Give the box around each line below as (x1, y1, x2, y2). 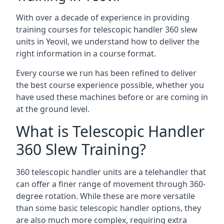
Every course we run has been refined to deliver (16, 67, 196, 78)
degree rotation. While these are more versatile (16, 190, 195, 201)
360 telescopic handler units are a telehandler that (16, 166, 206, 177)
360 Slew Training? (16, 139, 146, 159)
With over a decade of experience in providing (16, 12, 189, 23)
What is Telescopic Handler (16, 121, 204, 141)
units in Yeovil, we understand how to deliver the (16, 36, 199, 47)
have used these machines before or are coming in (16, 91, 208, 102)
